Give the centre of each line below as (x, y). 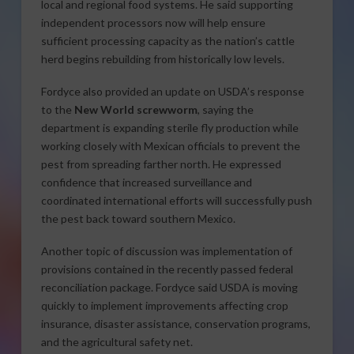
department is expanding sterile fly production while (169, 127)
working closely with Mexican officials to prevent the (170, 145)
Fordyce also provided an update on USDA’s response (172, 91)
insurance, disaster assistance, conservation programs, (175, 324)
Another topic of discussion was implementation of (166, 251)
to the (57, 109)
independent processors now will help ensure (153, 22)
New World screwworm (136, 109)
